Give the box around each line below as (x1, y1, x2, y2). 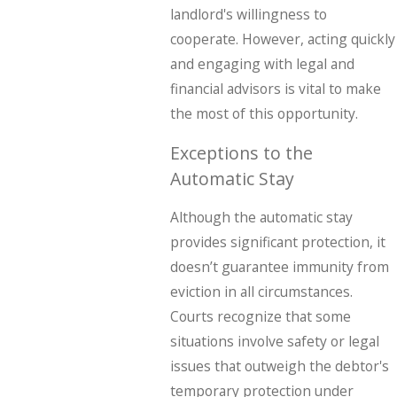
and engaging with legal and (169, 53, 354, 74)
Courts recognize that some (169, 307, 351, 327)
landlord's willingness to (169, 4, 327, 24)
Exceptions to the (169, 140, 313, 165)
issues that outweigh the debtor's (169, 356, 389, 377)
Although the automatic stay (169, 207, 353, 228)
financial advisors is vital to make (169, 78, 381, 98)
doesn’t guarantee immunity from (169, 257, 389, 277)
